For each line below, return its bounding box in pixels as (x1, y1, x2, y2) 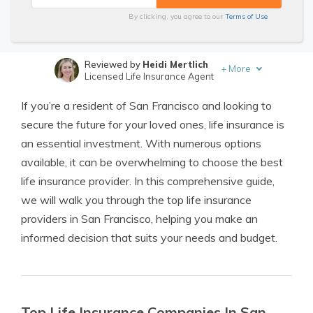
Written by (85, 89, 130, 100)
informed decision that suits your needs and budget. (21, 231, 277, 245)
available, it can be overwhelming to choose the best (21, 155, 283, 169)
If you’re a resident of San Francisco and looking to (21, 99, 272, 112)
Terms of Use (225, 12, 268, 21)
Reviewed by (85, 59, 143, 70)
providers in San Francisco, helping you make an (21, 212, 258, 226)
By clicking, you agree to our (129, 12, 226, 21)
